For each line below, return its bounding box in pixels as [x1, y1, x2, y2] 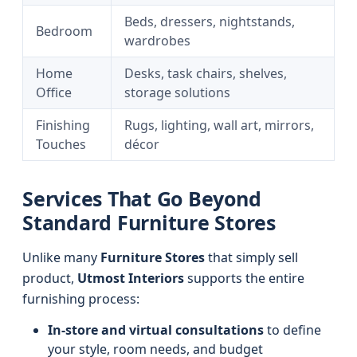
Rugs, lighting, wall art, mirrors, [124, 116, 314, 134]
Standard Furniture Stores [22, 209, 276, 236]
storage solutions [124, 84, 230, 101]
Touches [36, 135, 86, 153]
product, [22, 269, 77, 287]
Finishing [36, 116, 90, 134]
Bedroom [36, 22, 92, 40]
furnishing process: [22, 290, 139, 308]
